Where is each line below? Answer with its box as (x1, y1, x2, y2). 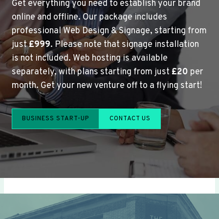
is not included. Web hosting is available (12, 52, 168, 64)
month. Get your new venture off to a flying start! (12, 80, 202, 91)
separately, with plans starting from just (12, 66, 172, 78)
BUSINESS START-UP (22, 114, 89, 123)
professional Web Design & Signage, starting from (12, 25, 207, 37)
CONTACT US (109, 114, 151, 123)
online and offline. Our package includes (12, 11, 167, 23)
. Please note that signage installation (50, 39, 199, 50)
